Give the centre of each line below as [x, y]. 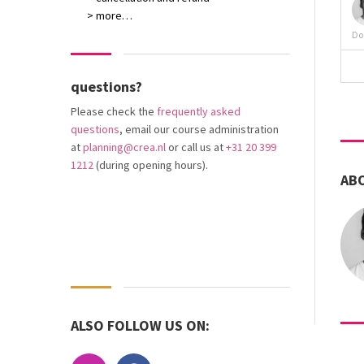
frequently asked [199, 111]
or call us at [196, 147]
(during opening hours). [151, 165]
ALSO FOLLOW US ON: [140, 325]
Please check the [114, 111]
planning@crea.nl [124, 147]
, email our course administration [199, 129]
